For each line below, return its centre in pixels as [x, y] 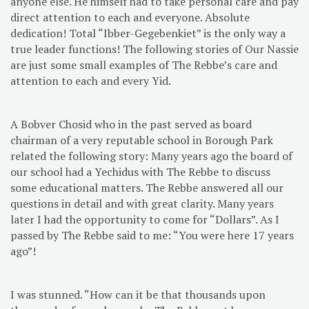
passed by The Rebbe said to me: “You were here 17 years [152, 236]
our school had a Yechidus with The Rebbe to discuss [140, 172]
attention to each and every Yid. [91, 81]
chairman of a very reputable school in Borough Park [142, 140]
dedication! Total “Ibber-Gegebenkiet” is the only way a [148, 33]
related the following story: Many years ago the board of [151, 156]
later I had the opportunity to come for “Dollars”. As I [145, 220]
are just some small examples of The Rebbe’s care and [144, 65]
